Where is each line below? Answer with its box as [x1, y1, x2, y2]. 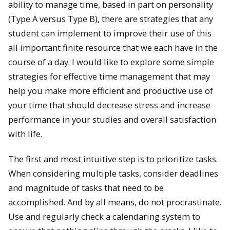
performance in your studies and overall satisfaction [8, 113, 216, 125]
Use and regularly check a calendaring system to [8, 210, 200, 222]
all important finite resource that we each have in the [8, 41, 218, 53]
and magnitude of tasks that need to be [8, 181, 164, 194]
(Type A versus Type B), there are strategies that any [8, 12, 213, 25]
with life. [8, 127, 42, 140]
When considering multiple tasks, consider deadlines [8, 167, 218, 179]
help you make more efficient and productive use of [8, 84, 213, 97]
